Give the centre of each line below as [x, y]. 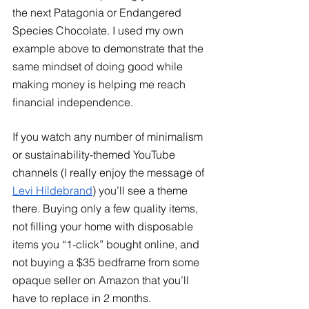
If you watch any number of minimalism [109, 136]
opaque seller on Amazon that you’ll [102, 280]
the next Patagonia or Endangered [98, 12]
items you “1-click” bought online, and [107, 244]
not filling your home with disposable [104, 226]
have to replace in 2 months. [83, 298]
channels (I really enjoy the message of [108, 172]
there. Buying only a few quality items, [107, 208]
